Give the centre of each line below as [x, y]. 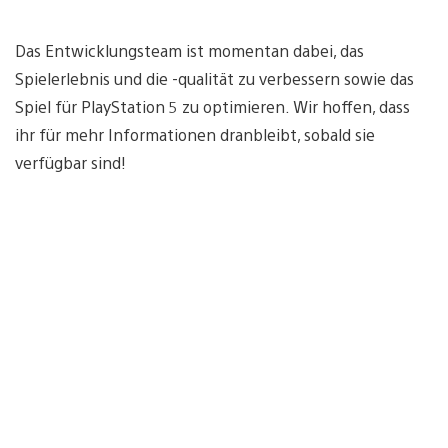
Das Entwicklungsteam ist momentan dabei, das [189, 50]
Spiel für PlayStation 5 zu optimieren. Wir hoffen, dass [212, 106]
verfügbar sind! [70, 162]
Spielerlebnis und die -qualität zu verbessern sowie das [214, 78]
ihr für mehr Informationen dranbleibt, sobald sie [195, 134]
